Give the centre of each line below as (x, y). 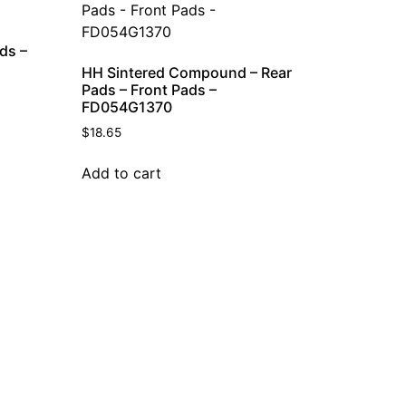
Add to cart (122, 173)
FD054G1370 (127, 106)
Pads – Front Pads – (150, 89)
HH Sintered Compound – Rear (187, 72)
